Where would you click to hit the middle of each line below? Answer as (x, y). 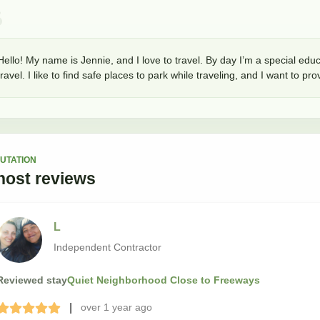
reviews (65, 179)
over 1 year (106, 307)
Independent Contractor (107, 247)
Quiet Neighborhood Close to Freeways (164, 280)
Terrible (21, 309)
